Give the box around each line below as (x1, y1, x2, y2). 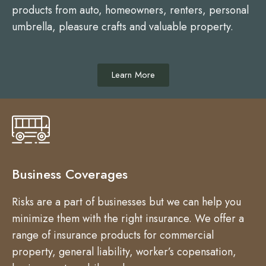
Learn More (111, 68, 155, 81)
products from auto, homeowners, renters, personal (12, 2, 249, 18)
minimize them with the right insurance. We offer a (12, 211, 244, 226)
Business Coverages (12, 164, 128, 183)
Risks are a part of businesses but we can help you (12, 194, 241, 210)
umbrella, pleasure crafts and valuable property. (12, 19, 233, 34)
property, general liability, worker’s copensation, (12, 244, 236, 259)
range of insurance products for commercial (12, 227, 214, 243)
